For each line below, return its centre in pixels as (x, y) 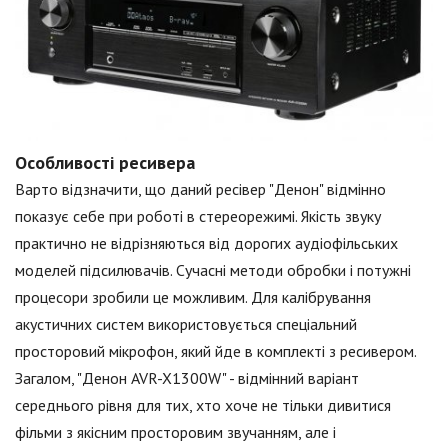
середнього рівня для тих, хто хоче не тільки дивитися (203, 405)
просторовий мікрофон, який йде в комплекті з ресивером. (215, 351)
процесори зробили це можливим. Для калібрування (193, 297)
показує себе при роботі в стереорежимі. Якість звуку (198, 216)
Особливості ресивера (105, 163)
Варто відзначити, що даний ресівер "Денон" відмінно (200, 189)
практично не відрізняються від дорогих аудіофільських (206, 243)
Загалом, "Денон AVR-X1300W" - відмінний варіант (187, 378)
